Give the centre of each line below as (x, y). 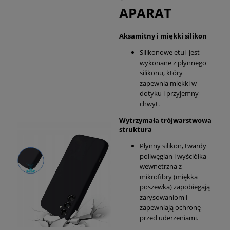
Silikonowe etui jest (170, 53)
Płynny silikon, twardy (173, 146)
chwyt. (150, 104)
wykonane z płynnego (173, 63)
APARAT (145, 14)
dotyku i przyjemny (169, 94)
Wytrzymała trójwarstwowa (165, 120)
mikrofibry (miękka (169, 177)
